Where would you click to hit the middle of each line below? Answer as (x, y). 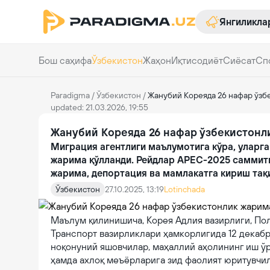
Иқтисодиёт (197, 60)
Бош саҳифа (65, 60)
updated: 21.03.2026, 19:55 (99, 107)
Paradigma (70, 95)
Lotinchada (184, 189)
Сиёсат (239, 60)
